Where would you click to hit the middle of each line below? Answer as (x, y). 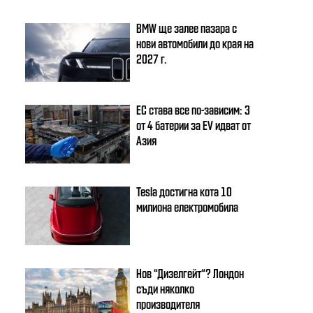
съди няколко (166, 288)
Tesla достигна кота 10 (184, 191)
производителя (168, 303)
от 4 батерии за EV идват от (194, 124)
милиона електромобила (188, 206)
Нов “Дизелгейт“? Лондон (190, 272)
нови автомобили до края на (195, 43)
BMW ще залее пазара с (187, 27)
